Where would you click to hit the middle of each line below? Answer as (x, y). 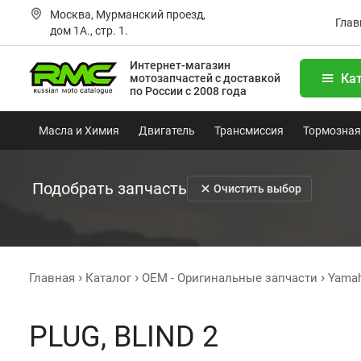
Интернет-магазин (180, 65)
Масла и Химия (79, 131)
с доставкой (248, 78)
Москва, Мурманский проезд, (128, 15)
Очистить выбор (257, 189)
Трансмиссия (249, 131)
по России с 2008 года (188, 91)
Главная (52, 278)
